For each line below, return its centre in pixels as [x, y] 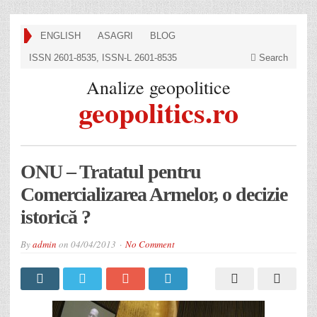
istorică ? [56, 217]
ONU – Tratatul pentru [111, 171]
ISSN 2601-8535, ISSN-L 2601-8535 [103, 58]
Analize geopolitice [158, 87]
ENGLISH [60, 36]
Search [272, 58]
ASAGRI [115, 36]
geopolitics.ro [158, 112]
